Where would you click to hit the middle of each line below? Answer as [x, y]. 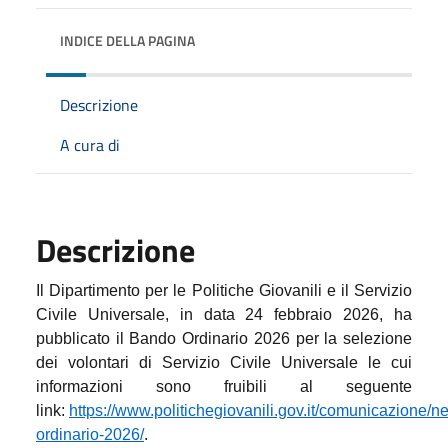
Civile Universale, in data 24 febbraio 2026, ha [224, 314]
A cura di [90, 144]
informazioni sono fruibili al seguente [224, 386]
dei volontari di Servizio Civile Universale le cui [224, 362]
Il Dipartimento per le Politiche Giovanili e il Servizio [224, 290]
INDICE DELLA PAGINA [127, 40]
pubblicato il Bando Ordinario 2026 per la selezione [224, 338]
